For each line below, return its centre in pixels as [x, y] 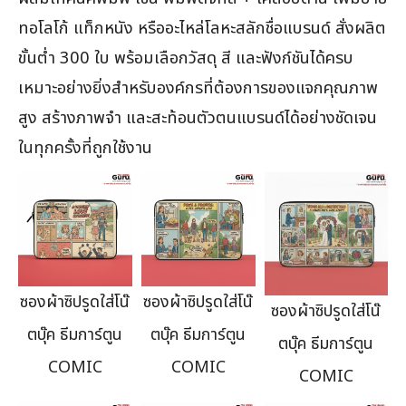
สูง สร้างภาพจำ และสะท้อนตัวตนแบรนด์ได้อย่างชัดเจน [198, 118]
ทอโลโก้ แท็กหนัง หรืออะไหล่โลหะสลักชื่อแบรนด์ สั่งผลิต [202, 29]
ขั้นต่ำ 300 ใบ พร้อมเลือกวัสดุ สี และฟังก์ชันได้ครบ [186, 58]
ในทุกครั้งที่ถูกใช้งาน [85, 148]
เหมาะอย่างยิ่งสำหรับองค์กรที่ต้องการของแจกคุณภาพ [198, 88]
